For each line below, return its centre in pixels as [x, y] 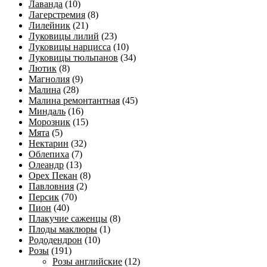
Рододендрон [55, 240]
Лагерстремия [57, 14]
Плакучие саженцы [68, 218]
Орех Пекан [53, 175]
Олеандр [46, 164]
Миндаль [47, 111]
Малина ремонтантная [74, 100]
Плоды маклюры [63, 229]
